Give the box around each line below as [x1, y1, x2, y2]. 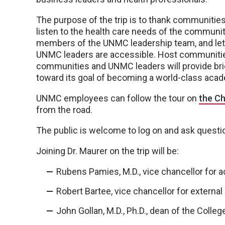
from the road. [36, 104, 92, 115]
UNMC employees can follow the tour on [36, 93, 199, 103]
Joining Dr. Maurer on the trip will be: [36, 146, 179, 156]
